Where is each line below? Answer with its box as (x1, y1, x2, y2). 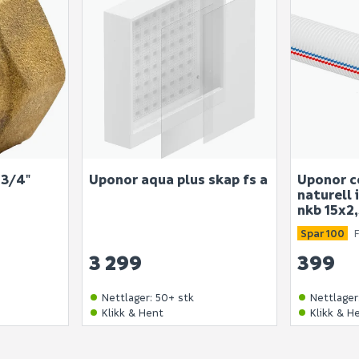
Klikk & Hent (102, 305, 164, 320)
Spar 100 (300, 226, 345, 240)
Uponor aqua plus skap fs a (89, 171, 268, 188)
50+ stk (155, 290, 195, 305)
